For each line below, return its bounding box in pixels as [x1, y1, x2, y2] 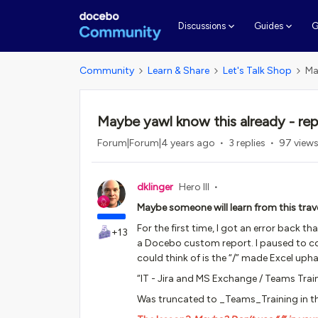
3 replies [229, 137, 265, 149]
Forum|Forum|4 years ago [97, 137, 215, 149]
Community [79, 65, 134, 77]
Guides [253, 21, 283, 31]
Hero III [179, 181, 209, 193]
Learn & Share [148, 65, 209, 77]
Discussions [177, 21, 226, 31]
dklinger [137, 181, 173, 193]
